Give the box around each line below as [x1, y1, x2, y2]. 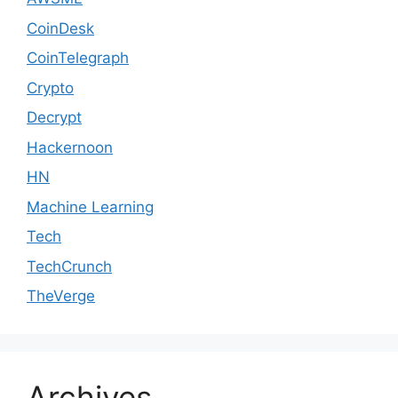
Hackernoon [27, 138, 113, 156]
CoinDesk [27, 19, 94, 37]
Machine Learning [27, 197, 154, 216]
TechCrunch [27, 257, 112, 275]
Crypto [27, 78, 74, 97]
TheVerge [27, 287, 95, 306]
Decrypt [27, 108, 82, 127]
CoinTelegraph [27, 49, 129, 68]
